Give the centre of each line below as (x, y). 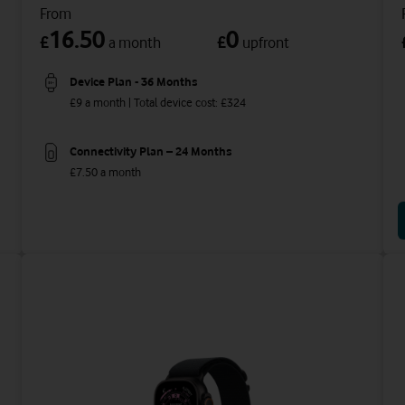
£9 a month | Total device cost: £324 (158, 102)
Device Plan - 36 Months (133, 82)
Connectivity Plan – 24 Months (151, 151)
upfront (266, 43)
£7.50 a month (105, 171)
